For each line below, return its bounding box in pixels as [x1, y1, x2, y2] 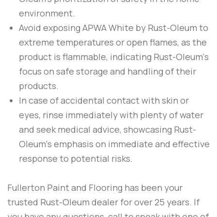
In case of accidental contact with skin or [19, 94, 189, 107]
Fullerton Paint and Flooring [7, 182, 123, 194]
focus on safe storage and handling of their [19, 65, 196, 77]
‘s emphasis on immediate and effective [46, 138, 210, 150]
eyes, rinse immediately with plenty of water [19, 109, 203, 121]
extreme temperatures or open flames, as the [19, 36, 207, 48]
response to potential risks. [19, 153, 133, 165]
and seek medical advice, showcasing [19, 124, 174, 136]
